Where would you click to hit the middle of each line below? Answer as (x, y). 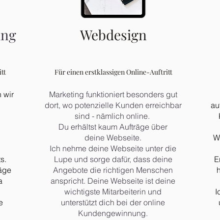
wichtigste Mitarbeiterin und (113, 192)
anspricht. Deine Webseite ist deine (113, 181)
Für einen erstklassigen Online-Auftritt (113, 72)
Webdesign (113, 35)
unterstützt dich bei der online (113, 202)
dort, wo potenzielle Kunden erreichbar (113, 105)
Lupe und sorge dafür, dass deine (113, 159)
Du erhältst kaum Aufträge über (113, 127)
